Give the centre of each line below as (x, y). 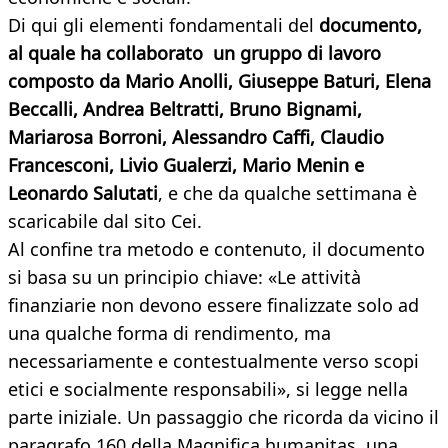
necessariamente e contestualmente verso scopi (213, 361)
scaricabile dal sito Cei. (105, 221)
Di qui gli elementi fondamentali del (163, 25)
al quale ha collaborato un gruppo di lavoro (194, 53)
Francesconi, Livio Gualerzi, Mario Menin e (186, 165)
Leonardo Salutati (83, 193)
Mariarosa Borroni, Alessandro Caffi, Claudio (196, 137)
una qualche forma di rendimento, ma (169, 333)
